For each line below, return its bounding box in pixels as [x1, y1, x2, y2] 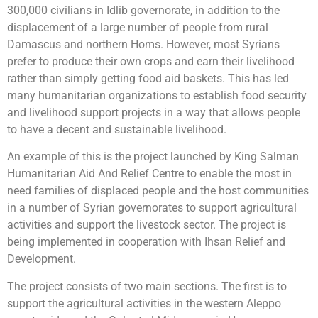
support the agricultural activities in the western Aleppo [7, 296, 281, 310]
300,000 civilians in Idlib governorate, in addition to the [7, 4, 280, 18]
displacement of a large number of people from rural [7, 21, 268, 35]
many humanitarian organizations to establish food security [7, 89, 307, 103]
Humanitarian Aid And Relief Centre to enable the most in [7, 167, 292, 181]
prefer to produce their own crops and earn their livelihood [7, 55, 295, 69]
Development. [7, 252, 76, 266]
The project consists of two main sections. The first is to [7, 279, 287, 293]
